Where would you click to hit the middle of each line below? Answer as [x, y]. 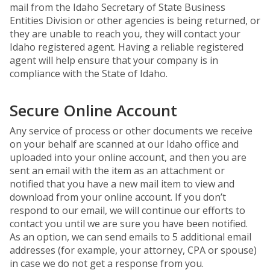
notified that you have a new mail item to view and [122, 184]
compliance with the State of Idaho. [89, 74]
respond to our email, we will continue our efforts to [127, 210]
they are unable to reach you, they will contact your [125, 34]
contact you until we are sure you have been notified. [129, 224]
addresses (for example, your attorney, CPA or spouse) [133, 250]
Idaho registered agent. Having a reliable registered [127, 47]
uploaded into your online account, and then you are [128, 157]
